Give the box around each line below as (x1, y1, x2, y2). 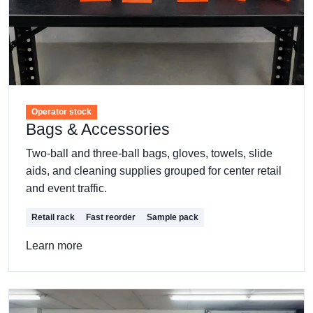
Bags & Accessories (26, 120, 170, 139)
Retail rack (31, 212, 75, 223)
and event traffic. (26, 182, 107, 195)
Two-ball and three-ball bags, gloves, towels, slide (26, 147, 272, 160)
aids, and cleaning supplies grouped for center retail (26, 165, 282, 177)
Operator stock (31, 107, 92, 117)
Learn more (26, 240, 82, 252)
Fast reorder (86, 212, 136, 223)
